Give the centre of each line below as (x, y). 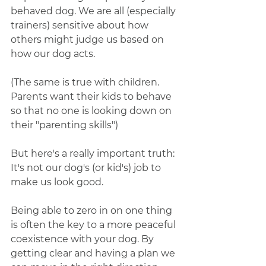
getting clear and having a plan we (94, 254)
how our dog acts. (54, 54)
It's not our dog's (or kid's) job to (87, 168)
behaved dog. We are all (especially (94, 11)
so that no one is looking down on (92, 111)
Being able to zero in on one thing (93, 211)
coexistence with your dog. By (83, 239)
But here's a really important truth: (94, 154)
